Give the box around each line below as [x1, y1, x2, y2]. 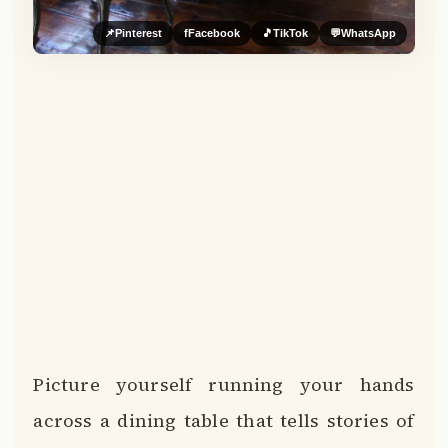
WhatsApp [340, 27, 396, 40]
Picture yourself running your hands [33, 372, 415, 398]
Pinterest [114, 27, 162, 40]
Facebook [187, 27, 240, 40]
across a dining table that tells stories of [33, 408, 415, 434]
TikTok [272, 27, 308, 40]
